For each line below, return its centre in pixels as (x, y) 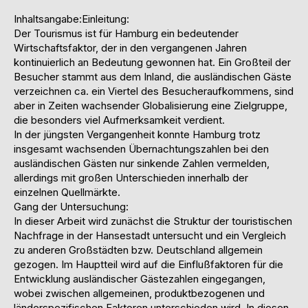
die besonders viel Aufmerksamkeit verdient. (121, 120)
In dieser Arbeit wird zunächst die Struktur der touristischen (153, 221)
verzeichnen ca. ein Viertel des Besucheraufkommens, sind (154, 91)
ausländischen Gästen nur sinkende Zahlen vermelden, (142, 164)
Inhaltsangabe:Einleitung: (73, 19)
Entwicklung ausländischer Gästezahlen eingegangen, (140, 279)
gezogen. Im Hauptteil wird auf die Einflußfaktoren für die (148, 265)
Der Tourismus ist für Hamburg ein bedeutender (126, 34)
